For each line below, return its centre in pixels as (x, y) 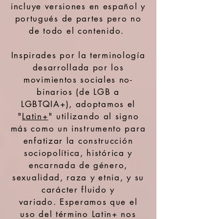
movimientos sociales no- (78, 80)
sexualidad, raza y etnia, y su (78, 177)
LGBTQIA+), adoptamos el (78, 104)
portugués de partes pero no (78, 19)
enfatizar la (51, 141)
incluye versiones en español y (78, 6)
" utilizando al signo (94, 116)
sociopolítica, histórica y (78, 153)
